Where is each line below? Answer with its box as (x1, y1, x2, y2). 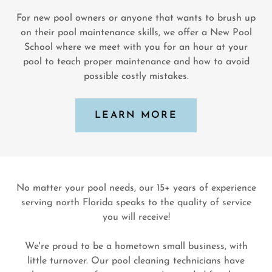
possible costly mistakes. (83, 72, 189, 81)
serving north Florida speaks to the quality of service (21, 198, 251, 208)
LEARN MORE (95, 110, 177, 120)
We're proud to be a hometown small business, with (24, 242, 248, 251)
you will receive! (102, 212, 170, 222)
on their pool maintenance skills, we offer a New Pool (20, 28, 252, 38)
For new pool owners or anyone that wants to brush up (16, 13, 256, 23)
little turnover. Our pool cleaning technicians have (27, 256, 245, 266)
